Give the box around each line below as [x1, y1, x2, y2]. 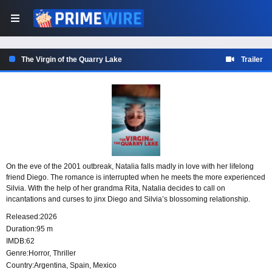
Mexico [93, 261, 117, 270]
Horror [29, 249, 49, 258]
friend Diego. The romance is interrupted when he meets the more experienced [6, 173, 265, 182]
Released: [6, 212, 40, 222]
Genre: [6, 249, 29, 258]
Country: [6, 261, 34, 270]
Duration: [6, 225, 36, 234]
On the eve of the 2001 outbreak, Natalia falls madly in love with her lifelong [6, 162, 254, 171]
